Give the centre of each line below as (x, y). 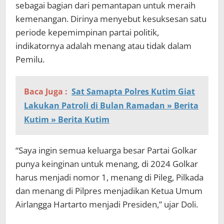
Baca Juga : (46, 92)
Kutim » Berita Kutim (67, 120)
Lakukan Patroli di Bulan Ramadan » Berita (111, 106)
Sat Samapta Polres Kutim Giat (133, 92)
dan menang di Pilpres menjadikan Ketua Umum (109, 191)
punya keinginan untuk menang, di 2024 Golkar (107, 164)
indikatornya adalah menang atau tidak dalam (103, 46)
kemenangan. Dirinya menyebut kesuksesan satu (111, 19)
